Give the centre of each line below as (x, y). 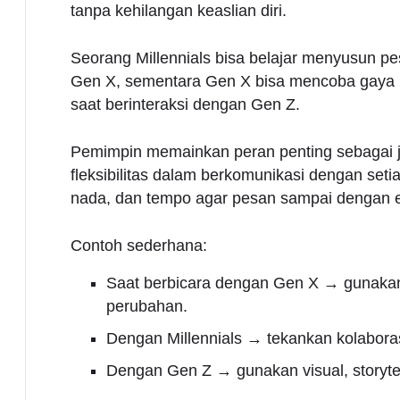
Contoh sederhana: (138, 245)
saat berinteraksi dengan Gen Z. (185, 104)
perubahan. (146, 306)
